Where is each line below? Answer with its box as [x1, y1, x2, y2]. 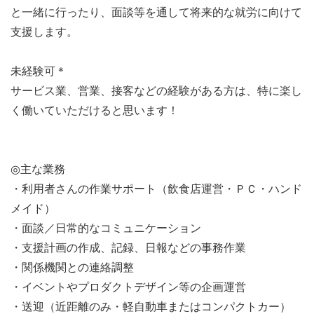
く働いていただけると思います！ [11, 104, 179, 116]
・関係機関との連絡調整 [11, 261, 134, 273]
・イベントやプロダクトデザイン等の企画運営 [11, 281, 246, 293]
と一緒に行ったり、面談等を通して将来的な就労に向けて [11, 6, 302, 18]
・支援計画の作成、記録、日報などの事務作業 [11, 242, 246, 254]
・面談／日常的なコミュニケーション [11, 222, 201, 234]
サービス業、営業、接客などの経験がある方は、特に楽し [11, 85, 302, 97]
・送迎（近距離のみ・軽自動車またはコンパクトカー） [11, 301, 291, 313]
